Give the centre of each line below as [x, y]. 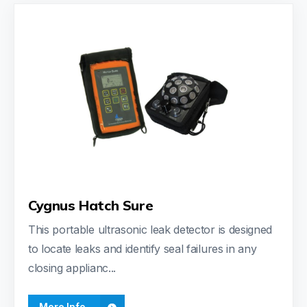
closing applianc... [72, 268]
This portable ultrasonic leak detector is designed [150, 229]
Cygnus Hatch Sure [91, 205]
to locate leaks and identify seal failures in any [143, 248]
